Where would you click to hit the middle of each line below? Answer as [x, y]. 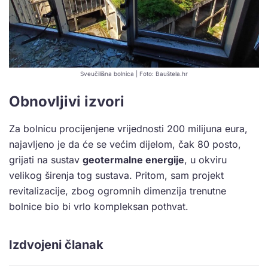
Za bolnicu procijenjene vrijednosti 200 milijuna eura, [128, 129]
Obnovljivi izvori [67, 102]
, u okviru [205, 160]
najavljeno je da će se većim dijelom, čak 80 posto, [125, 144]
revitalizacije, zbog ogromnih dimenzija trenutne [118, 191]
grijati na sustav [46, 160]
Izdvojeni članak [56, 245]
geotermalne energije [133, 160]
